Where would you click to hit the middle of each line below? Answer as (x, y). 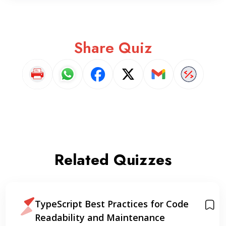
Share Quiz (113, 48)
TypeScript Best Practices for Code (111, 204)
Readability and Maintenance (100, 217)
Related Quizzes (113, 160)
